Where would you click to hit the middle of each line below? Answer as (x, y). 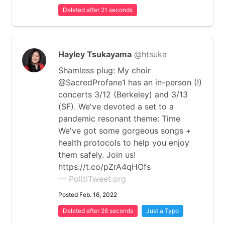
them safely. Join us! (97, 155)
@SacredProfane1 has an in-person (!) (130, 82)
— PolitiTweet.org (92, 179)
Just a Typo (162, 211)
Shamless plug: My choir (104, 70)
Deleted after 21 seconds (98, 10)
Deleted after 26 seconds (98, 211)
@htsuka (150, 54)
